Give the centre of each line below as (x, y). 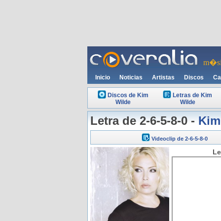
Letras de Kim (192, 95)
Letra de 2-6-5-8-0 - (144, 121)
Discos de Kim (128, 95)
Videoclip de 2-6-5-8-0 (180, 139)
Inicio (103, 77)
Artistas (163, 77)
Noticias (131, 77)
